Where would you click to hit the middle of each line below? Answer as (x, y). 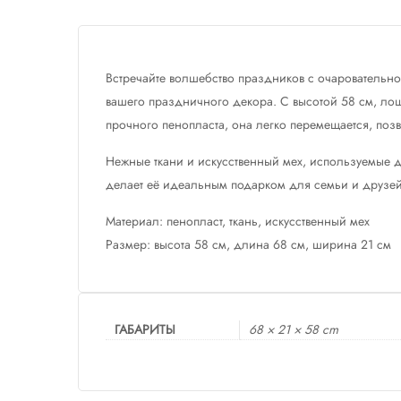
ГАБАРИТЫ (145, 330)
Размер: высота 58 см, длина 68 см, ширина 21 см (248, 245)
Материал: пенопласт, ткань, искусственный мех (238, 222)
